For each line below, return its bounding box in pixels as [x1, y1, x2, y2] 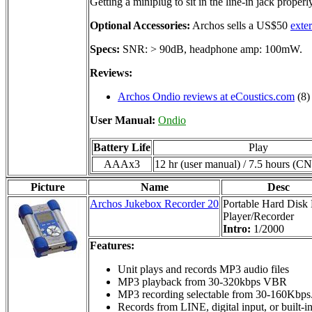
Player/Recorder [223, 210, 294, 222]
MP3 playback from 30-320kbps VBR [118, 275, 287, 288]
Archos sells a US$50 [190, 19, 290, 31]
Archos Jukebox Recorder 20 [90, 197, 219, 210]
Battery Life [93, 141, 150, 153]
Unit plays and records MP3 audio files [118, 263, 289, 275]
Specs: [90, 42, 120, 55]
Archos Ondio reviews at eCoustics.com [118, 90, 295, 102]
